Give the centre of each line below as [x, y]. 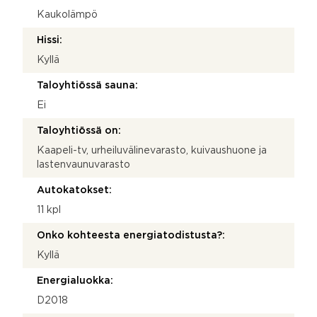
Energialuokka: [75, 281]
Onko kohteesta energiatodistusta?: [131, 235]
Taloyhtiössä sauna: [87, 85]
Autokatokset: [74, 190]
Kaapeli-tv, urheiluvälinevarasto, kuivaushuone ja [152, 150]
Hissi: [50, 40]
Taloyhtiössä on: [79, 131]
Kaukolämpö [67, 15]
